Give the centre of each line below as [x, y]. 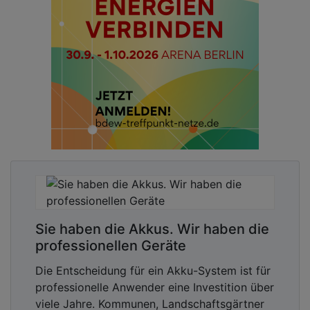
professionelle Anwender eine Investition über [155, 287]
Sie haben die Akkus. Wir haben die [152, 229]
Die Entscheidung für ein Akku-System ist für [153, 270]
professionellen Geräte [111, 245]
